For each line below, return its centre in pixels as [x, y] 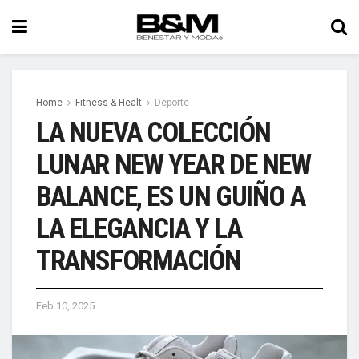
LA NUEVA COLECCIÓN [153, 133]
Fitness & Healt [109, 103]
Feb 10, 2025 [65, 306]
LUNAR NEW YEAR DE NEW [173, 165]
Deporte [172, 103]
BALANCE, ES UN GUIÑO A [171, 197]
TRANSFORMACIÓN [139, 261]
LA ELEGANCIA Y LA [139, 229]
